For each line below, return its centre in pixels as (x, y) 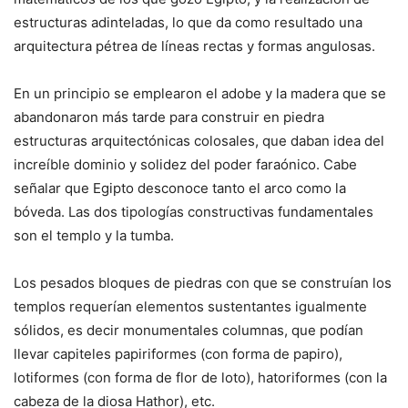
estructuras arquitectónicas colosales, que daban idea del (199, 140)
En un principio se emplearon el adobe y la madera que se (200, 93)
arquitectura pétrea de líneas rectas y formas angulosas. (194, 46)
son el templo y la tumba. (94, 235)
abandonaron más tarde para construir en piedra (169, 117)
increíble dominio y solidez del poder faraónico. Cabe (185, 164)
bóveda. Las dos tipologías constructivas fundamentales (194, 211)
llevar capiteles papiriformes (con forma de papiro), (178, 353)
